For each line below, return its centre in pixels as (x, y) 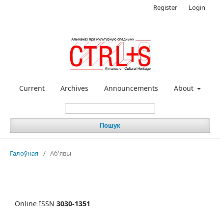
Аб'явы (61, 153)
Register (165, 7)
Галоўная (24, 153)
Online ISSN (36, 203)
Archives (74, 88)
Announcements (131, 88)
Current (32, 88)
